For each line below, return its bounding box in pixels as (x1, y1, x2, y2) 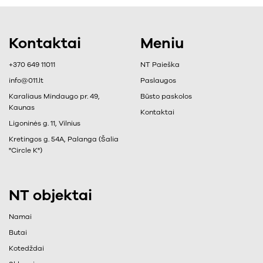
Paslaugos (140, 75, 176, 85)
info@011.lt (9, 75, 43, 85)
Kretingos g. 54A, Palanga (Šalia (9, 134, 119, 144)
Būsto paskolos (140, 91, 192, 101)
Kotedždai (9, 243, 44, 253)
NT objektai (9, 185, 92, 205)
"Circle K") (9, 145, 42, 155)
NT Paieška (140, 59, 180, 69)
